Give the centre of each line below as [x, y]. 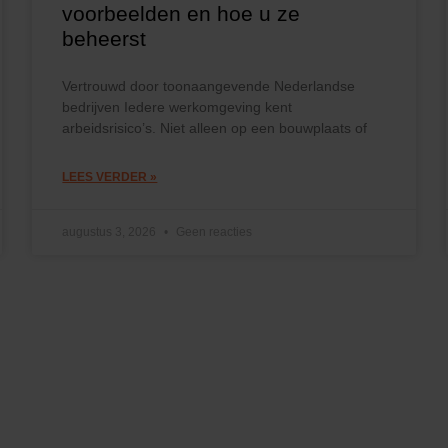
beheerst [104, 38]
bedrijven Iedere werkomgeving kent [177, 106]
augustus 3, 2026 [111, 231]
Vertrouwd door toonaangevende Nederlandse [209, 85]
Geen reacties [213, 231]
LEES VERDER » [110, 176]
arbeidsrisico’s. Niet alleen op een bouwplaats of [215, 127]
